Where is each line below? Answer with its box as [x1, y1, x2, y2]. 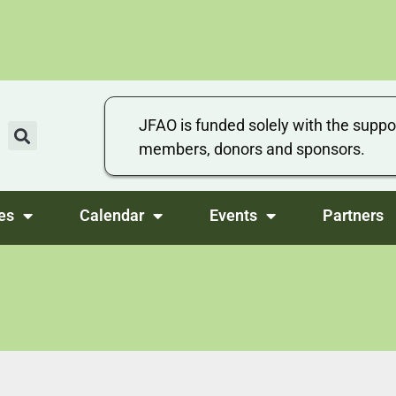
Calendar [79, 206, 144, 225]
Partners [322, 206, 384, 225]
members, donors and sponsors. [138, 139, 365, 158]
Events [209, 206, 257, 225]
